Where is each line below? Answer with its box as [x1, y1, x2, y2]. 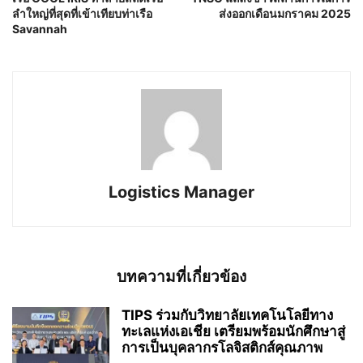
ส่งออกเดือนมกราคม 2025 [219, 6, 351, 20]
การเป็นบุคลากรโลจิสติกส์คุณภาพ [122, 339, 322, 356]
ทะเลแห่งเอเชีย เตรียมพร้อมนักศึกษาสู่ [122, 322, 345, 340]
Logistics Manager [109, 181, 254, 202]
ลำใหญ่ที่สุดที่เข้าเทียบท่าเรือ [12, 6, 152, 20]
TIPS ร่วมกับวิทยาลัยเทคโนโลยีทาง [122, 306, 333, 323]
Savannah [12, 21, 67, 36]
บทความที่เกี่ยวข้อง [117, 267, 246, 286]
